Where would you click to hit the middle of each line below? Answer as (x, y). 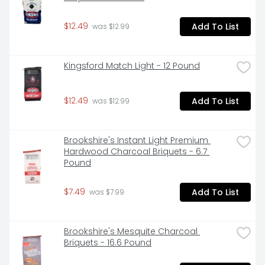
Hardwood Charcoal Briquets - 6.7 (135, 152)
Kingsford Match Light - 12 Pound (132, 66)
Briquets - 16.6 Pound (108, 243)
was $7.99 (106, 193)
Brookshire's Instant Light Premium (136, 140)
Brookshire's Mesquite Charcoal (131, 232)
